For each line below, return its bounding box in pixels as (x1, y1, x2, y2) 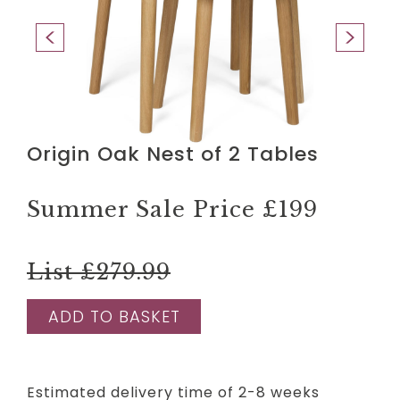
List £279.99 (27, 258, 171, 285)
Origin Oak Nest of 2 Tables (27, 139, 319, 168)
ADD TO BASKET (47, 304, 180, 328)
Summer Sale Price (27, 196, 262, 222)
